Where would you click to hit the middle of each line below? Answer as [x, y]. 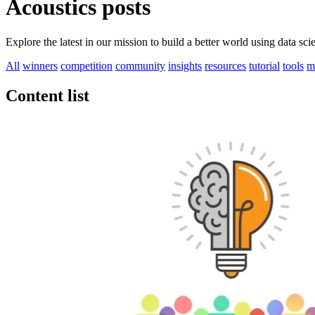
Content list [47, 95]
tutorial [264, 65]
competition [86, 65]
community [140, 65]
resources [225, 65]
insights [185, 65]
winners [40, 65]
